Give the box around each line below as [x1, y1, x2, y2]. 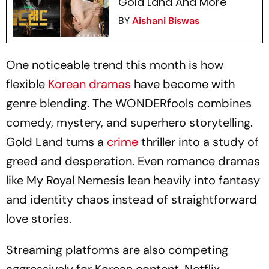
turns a [63, 134, 104, 150]
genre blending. [6, 95, 92, 112]
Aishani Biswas [131, 14, 199, 28]
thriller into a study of [141, 134, 259, 150]
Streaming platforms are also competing [6, 242, 228, 258]
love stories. [6, 211, 71, 227]
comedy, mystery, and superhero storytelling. [6, 115, 253, 131]
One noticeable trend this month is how [6, 57, 223, 73]
